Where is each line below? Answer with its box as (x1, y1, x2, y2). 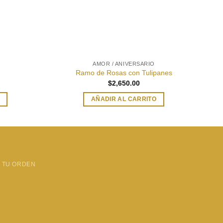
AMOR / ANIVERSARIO (93, 60, 155, 67)
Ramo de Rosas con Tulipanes (75, 69, 172, 77)
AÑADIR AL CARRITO (91, 96, 156, 103)
